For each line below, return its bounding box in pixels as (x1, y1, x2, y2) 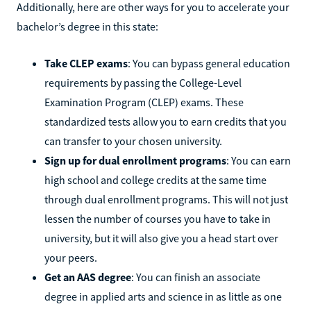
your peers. (44, 250, 97, 264)
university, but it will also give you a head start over (44, 230, 278, 245)
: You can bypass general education (128, 56, 290, 70)
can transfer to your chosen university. (44, 133, 222, 148)
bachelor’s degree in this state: (17, 19, 158, 33)
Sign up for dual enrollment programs (44, 153, 226, 167)
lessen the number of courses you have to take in (44, 211, 271, 226)
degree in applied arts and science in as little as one (44, 289, 282, 303)
